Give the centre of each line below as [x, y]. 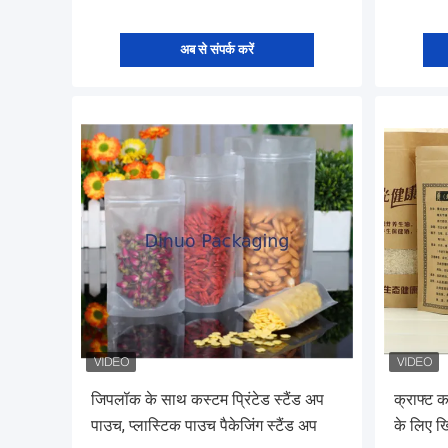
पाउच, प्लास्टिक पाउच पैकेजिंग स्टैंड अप [204, 426]
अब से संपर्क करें [217, 50]
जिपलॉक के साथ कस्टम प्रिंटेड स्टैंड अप [207, 400]
